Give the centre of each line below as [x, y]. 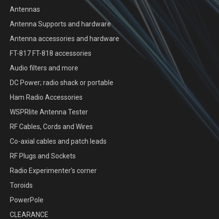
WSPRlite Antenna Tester [49, 112]
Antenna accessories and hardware [65, 39]
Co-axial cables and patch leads [58, 142]
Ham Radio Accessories [46, 98]
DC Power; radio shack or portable [62, 83]
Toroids [21, 186]
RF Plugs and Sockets [43, 156]
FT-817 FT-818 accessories [51, 54]
